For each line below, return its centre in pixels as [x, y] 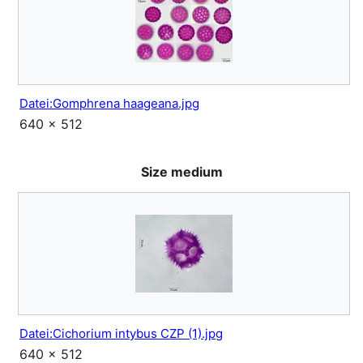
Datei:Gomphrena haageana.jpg [109, 104]
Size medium [181, 172]
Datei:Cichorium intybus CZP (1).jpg [121, 334]
